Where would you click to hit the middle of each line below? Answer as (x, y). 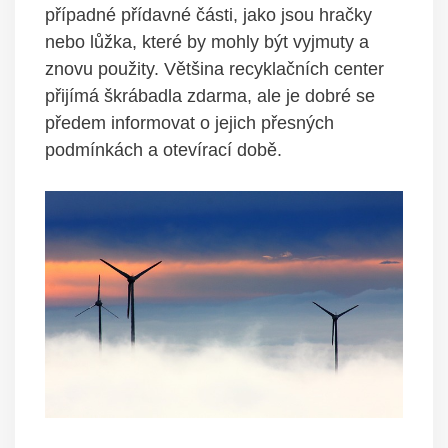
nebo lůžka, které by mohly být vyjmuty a (207, 42)
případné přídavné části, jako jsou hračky (208, 15)
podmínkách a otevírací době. (163, 150)
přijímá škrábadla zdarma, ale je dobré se (210, 96)
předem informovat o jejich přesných (189, 123)
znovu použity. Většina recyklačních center (214, 69)
